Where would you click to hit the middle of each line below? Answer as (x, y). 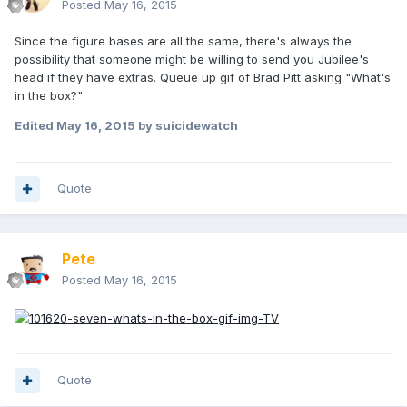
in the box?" (49, 96)
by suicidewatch (187, 126)
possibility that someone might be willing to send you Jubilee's (192, 60)
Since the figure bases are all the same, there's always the (183, 41)
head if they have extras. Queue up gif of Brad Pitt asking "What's (203, 78)
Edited (35, 126)
